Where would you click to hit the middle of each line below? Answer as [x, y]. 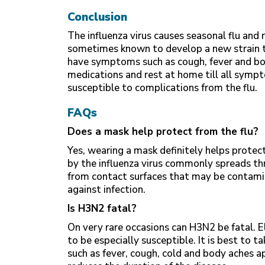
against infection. [106, 190]
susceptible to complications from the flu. [162, 88]
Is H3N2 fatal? [102, 209]
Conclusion [97, 17]
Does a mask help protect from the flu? [163, 132]
